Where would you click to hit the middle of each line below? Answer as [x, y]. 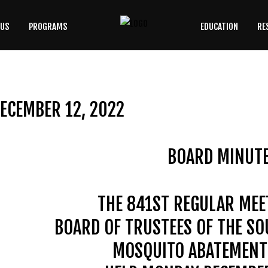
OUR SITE [162, 83]
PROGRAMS [48, 27]
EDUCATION [220, 27]
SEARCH [103, 83]
